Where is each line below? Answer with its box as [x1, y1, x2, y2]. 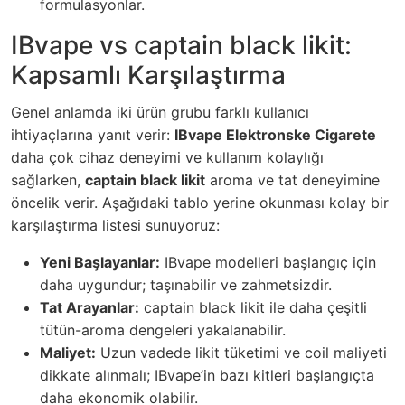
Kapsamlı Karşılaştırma [11, 60, 286, 91]
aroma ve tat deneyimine [205, 171, 380, 190]
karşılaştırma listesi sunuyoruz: [11, 216, 220, 235]
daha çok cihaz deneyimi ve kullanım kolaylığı [11, 148, 324, 167]
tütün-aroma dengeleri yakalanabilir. [40, 321, 286, 340]
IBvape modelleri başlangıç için [160, 253, 376, 272]
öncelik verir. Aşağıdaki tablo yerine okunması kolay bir [11, 193, 389, 212]
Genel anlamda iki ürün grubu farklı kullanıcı [11, 103, 309, 122]
